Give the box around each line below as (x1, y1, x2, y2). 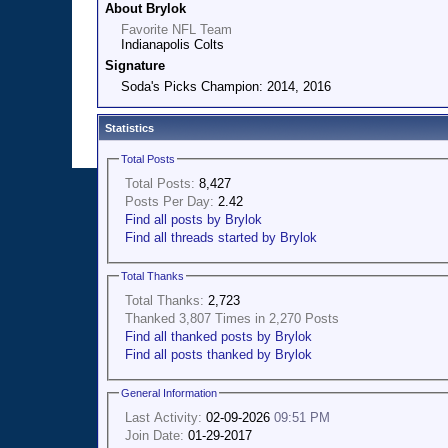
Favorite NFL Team (121, 22, 232, 37)
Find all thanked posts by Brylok (125, 328, 312, 344)
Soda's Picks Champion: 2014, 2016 (121, 79, 331, 94)
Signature (105, 58, 165, 73)
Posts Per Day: (125, 193, 214, 209)
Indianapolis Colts (121, 37, 224, 52)
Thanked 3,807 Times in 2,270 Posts (125, 310, 339, 326)
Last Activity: (125, 409, 202, 425)
